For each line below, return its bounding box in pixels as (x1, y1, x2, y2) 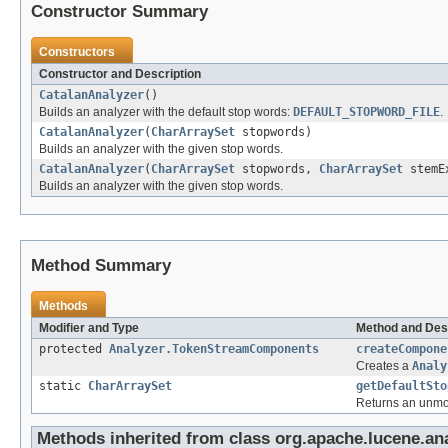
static (39, 379, 88, 394)
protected (39, 342, 109, 357)
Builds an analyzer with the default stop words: (39, 105, 293, 120)
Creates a (356, 359, 412, 374)
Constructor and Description (39, 67, 201, 82)
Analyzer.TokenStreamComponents (109, 342, 319, 357)
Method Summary (31, 256, 171, 276)
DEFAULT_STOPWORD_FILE (293, 105, 440, 120)
